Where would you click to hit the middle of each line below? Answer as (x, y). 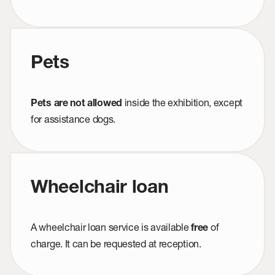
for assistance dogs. (73, 119)
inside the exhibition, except (182, 103)
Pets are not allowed (76, 105)
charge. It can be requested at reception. (116, 244)
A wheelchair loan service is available (110, 227)
